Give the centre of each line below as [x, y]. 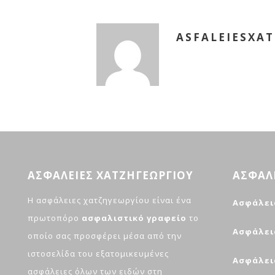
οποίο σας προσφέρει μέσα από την [105, 236]
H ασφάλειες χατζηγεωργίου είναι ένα [110, 200]
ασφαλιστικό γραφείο [134, 218]
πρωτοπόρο [55, 218]
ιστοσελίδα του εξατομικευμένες [98, 254]
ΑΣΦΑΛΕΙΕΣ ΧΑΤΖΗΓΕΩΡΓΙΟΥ [110, 176]
